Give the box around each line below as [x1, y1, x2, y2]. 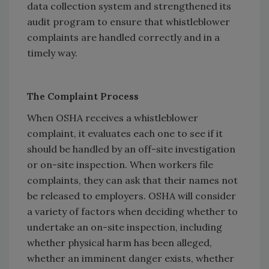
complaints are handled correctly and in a [27, 31, 220, 44]
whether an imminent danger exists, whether [27, 252, 234, 265]
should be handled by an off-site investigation [27, 143, 235, 156]
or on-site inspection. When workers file [27, 159, 213, 171]
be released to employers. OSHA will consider [27, 190, 236, 202]
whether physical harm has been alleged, [27, 237, 212, 249]
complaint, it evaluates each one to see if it [27, 127, 223, 140]
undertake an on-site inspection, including [27, 221, 222, 234]
